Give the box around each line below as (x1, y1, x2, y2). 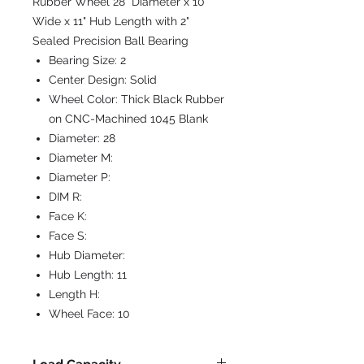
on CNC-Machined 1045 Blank (49, 112, 208, 125)
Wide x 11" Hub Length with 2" (32, 15, 189, 28)
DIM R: (49, 190, 82, 203)
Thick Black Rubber (121, 93, 224, 106)
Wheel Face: (49, 307, 118, 320)
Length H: (49, 288, 100, 301)
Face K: (49, 210, 87, 223)
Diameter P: (49, 171, 110, 184)
